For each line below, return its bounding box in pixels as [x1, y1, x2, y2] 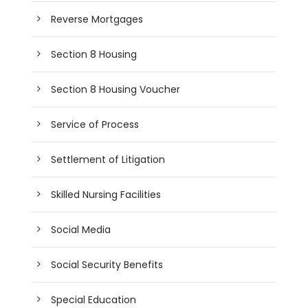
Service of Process [51, 117, 140, 131]
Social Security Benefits [51, 257, 164, 272]
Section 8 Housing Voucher [51, 82, 181, 96]
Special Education [51, 292, 137, 307]
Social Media [51, 222, 111, 236]
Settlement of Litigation [51, 152, 166, 166]
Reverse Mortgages [51, 12, 144, 26]
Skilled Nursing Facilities [51, 187, 162, 201]
